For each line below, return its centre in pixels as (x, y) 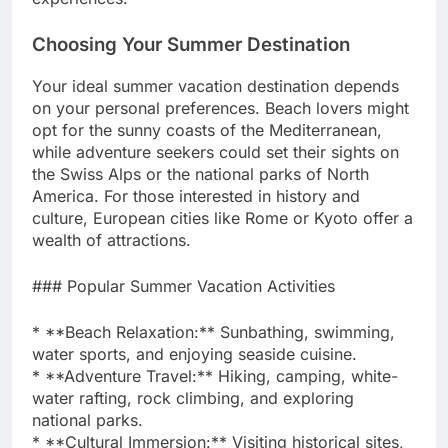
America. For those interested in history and (196, 195)
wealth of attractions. (111, 239)
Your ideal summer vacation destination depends (215, 85)
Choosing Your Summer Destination (191, 45)
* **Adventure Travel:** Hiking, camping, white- (215, 375)
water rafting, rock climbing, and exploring (193, 397)
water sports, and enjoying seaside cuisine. (194, 353)
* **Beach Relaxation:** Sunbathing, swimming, (213, 331)
